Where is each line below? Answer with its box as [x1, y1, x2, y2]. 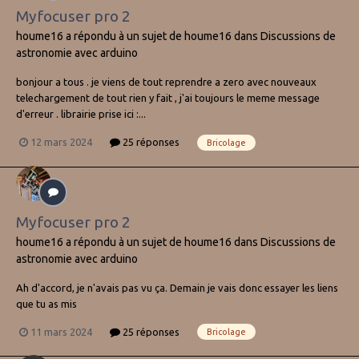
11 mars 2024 [30, 325, 92, 337]
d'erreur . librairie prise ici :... [16, 108, 146, 120]
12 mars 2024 [30, 136, 92, 148]
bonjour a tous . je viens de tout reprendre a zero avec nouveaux [16, 76, 317, 88]
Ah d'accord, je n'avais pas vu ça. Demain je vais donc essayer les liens [16, 281, 338, 293]
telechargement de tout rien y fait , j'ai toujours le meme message [16, 92, 320, 104]
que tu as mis [16, 297, 77, 309]
